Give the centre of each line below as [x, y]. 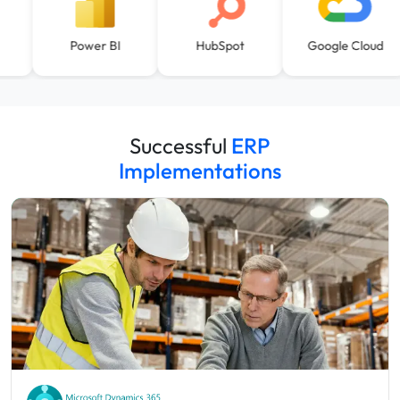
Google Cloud [355, 46]
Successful [178, 146]
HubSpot [231, 46]
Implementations [200, 171]
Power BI [105, 46]
